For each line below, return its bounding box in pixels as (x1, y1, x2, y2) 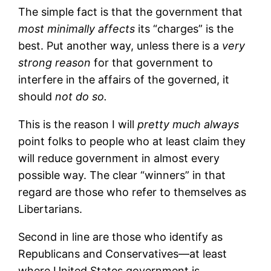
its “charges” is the (135, 22, 234, 35)
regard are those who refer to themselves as (18, 185, 247, 198)
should (18, 90, 56, 103)
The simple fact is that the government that (18, 5, 243, 18)
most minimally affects (18, 22, 135, 35)
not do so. (55, 90, 108, 103)
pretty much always (137, 117, 240, 131)
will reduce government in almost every (18, 151, 220, 165)
